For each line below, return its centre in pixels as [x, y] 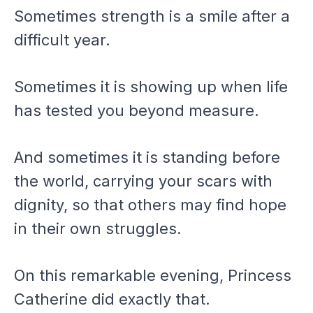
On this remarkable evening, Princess [153, 276]
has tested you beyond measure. [137, 111]
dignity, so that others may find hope [150, 205]
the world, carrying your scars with [143, 181]
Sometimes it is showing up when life [151, 87]
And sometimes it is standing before [147, 158]
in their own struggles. [98, 229]
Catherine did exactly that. [112, 299]
